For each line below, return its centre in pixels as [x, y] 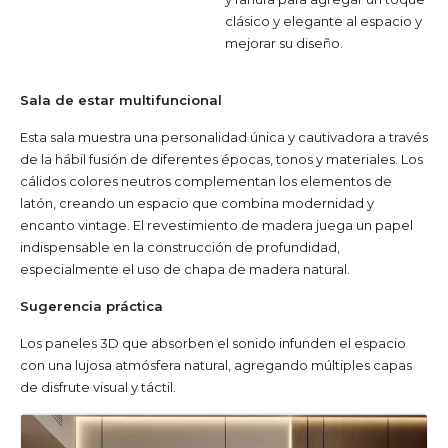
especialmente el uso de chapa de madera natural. [185, 269]
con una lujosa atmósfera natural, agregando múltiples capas [216, 365]
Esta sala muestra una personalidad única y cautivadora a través [224, 137]
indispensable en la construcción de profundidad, [180, 247]
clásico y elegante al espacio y [323, 21]
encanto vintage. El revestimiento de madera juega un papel [216, 225]
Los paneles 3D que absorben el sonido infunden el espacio [213, 343]
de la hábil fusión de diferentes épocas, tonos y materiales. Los [221, 159]
